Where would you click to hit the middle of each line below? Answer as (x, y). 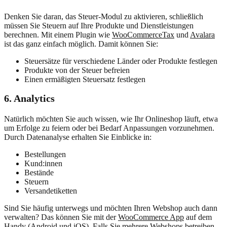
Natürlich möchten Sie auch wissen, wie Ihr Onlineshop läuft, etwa (111, 119)
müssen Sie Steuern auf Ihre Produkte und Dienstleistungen (99, 25)
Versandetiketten (51, 191)
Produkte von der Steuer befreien (77, 70)
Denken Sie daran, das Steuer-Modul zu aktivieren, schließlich (104, 16)
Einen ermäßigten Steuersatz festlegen (85, 79)
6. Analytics (29, 98)
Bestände (39, 172)
